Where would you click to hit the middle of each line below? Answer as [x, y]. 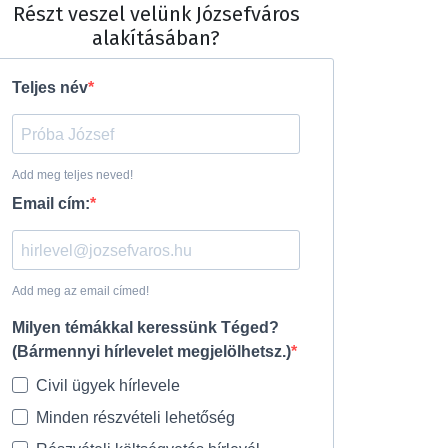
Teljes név [50, 88]
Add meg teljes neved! [72, 175]
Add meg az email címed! [80, 291]
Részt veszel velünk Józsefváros [156, 14]
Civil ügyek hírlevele [108, 386]
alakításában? [156, 38]
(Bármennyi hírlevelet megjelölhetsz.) [151, 352]
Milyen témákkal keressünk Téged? [145, 328]
